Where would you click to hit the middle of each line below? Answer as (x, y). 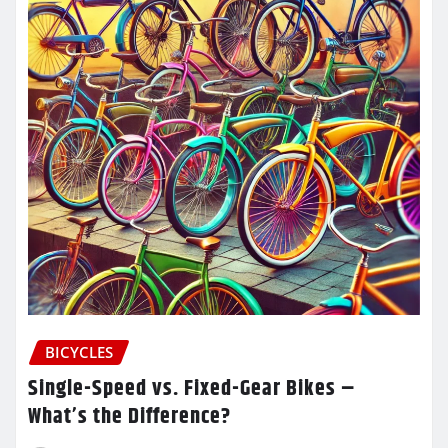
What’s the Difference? (129, 416)
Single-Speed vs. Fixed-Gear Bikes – (192, 388)
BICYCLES (79, 352)
